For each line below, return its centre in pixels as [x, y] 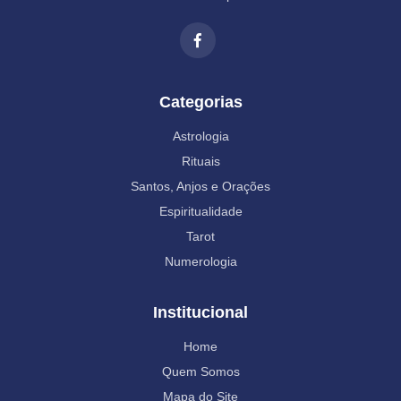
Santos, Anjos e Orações [200, 187]
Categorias [200, 102]
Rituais [200, 162]
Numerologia [200, 262]
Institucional [200, 313]
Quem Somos [200, 372]
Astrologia [200, 137]
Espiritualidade [200, 212]
